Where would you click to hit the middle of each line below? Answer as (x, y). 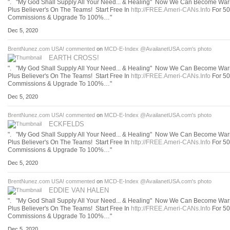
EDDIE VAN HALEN (79, 190)
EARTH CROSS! (74, 57)
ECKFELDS (66, 124)
